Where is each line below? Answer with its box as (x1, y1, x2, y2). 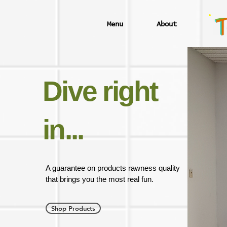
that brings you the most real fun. (46, 175, 154, 183)
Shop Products (51, 204, 95, 212)
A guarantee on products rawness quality (46, 164, 180, 172)
